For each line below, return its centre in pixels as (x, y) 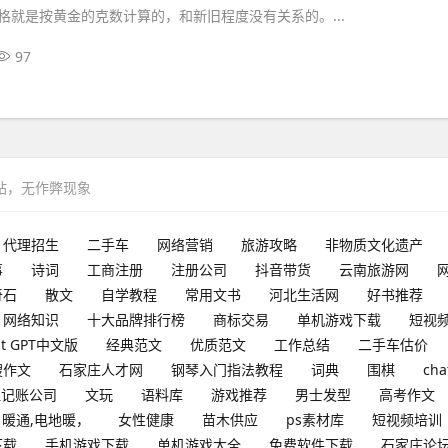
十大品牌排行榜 (136, 319)
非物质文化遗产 (374, 244)
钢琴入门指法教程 (227, 369)
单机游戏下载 (339, 319)
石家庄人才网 (101, 369)
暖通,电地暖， (46, 419)
